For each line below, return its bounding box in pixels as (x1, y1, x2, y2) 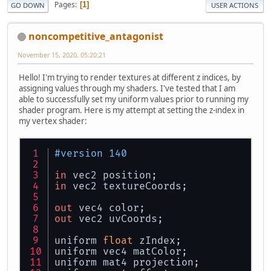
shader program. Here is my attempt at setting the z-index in (19, 104, 244, 116)
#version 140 (54, 147, 127, 160)
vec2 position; (67, 169, 157, 181)
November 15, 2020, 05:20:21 (18, 50, 106, 59)
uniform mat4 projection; (54, 256, 200, 269)
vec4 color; (73, 201, 145, 214)
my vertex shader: (19, 115, 87, 126)
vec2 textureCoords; (67, 180, 188, 192)
